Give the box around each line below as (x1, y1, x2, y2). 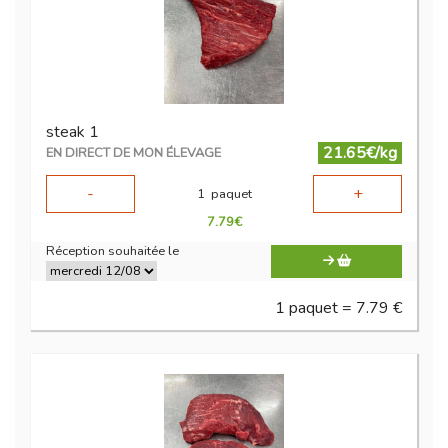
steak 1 (46, 121, 99, 144)
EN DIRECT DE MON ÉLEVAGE (46, 144, 221, 163)
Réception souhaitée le (46, 242, 179, 261)
